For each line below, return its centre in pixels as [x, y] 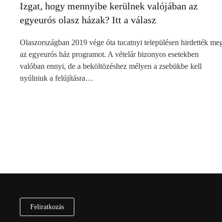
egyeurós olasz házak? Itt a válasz [88, 20]
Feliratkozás [47, 207]
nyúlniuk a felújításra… [56, 78]
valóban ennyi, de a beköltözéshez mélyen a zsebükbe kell [111, 66]
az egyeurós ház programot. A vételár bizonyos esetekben [109, 55]
